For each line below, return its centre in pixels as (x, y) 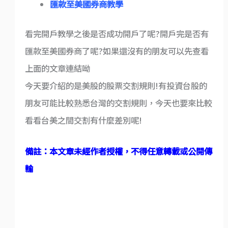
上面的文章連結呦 (57, 68)
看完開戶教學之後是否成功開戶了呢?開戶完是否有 (117, 34)
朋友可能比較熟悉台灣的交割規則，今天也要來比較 (118, 103)
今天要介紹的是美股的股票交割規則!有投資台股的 (116, 86)
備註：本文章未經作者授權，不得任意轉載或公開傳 (118, 151)
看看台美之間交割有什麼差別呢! (83, 120)
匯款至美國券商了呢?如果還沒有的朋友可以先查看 (117, 51)
